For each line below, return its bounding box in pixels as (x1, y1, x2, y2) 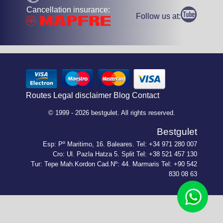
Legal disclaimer (53, 91, 111, 100)
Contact (132, 91, 159, 100)
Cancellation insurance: (26, 5, 110, 14)
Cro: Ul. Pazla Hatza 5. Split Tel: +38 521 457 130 (53, 150, 197, 158)
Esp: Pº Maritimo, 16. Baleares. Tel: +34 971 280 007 (43, 140, 197, 148)
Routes (26, 91, 51, 100)
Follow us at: (136, 12, 181, 21)
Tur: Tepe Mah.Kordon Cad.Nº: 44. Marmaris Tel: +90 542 (31, 160, 197, 168)
